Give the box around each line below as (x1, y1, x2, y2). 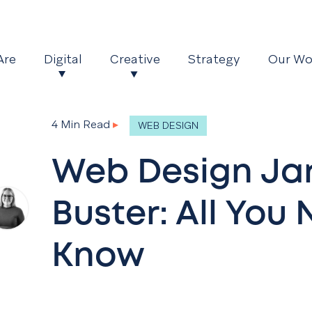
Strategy (188, 51, 241, 68)
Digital (44, 51, 83, 68)
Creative (110, 51, 161, 68)
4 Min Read (52, 117, 110, 132)
